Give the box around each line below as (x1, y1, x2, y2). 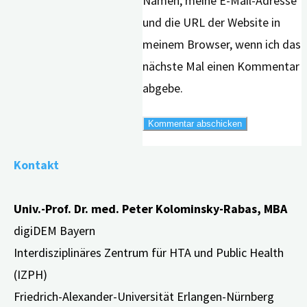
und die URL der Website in (143, 14, 280, 30)
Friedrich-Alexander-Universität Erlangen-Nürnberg (14, 288, 274, 304)
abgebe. (143, 79, 183, 96)
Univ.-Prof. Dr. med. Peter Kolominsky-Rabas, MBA (14, 200, 287, 217)
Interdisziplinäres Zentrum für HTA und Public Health (14, 244, 284, 260)
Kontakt (14, 156, 59, 173)
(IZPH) (14, 266, 47, 282)
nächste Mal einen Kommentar (143, 58, 299, 74)
